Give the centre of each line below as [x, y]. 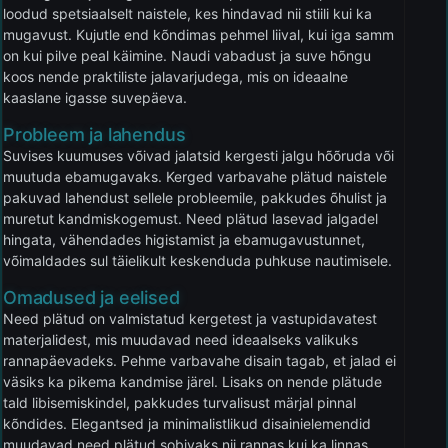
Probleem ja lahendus [94, 134]
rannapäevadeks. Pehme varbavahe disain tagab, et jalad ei [199, 360]
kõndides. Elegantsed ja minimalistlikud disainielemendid [187, 423]
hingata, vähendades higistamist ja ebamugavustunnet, [184, 239]
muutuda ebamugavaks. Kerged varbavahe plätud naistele [195, 176]
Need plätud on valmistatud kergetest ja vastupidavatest [190, 318]
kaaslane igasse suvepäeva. [95, 97]
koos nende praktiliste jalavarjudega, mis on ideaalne [175, 76]
